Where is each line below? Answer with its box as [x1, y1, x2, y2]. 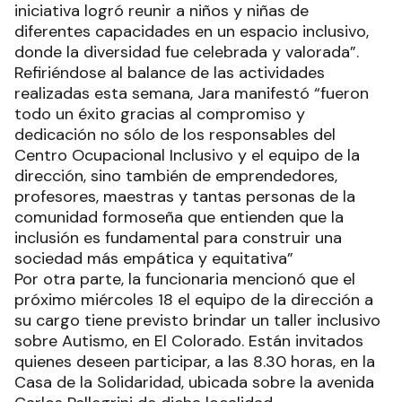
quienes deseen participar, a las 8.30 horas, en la [14, 351, 375, 373]
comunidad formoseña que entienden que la [14, 206, 344, 229]
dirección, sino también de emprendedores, [14, 165, 337, 188]
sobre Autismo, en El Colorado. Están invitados [14, 330, 363, 353]
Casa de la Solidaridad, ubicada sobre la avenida [14, 371, 374, 394]
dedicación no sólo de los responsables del [14, 124, 336, 146]
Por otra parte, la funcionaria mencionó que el [14, 268, 355, 291]
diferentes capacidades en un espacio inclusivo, [14, 21, 369, 43]
